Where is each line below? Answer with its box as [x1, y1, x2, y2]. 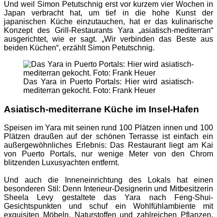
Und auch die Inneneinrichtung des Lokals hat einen [4, 176, 213, 185]
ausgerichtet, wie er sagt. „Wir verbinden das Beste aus [4, 34, 213, 43]
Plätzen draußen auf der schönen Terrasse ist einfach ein [4, 132, 213, 141]
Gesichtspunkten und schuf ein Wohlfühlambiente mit [4, 202, 213, 211]
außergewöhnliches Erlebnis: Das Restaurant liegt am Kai [4, 141, 213, 150]
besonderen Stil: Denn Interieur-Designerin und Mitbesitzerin [4, 185, 213, 193]
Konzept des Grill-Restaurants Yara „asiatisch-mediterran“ [4, 26, 213, 34]
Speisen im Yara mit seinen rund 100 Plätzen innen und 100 [4, 124, 213, 132]
